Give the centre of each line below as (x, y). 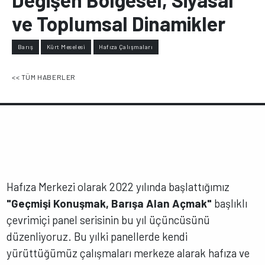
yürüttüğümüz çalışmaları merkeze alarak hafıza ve (128, 253)
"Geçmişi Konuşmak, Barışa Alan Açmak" (109, 203)
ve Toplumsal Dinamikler (119, 23)
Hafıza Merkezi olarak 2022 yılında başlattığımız (118, 186)
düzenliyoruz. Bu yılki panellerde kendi (97, 236)
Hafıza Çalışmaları (126, 47)
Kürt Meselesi (66, 47)
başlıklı (230, 203)
